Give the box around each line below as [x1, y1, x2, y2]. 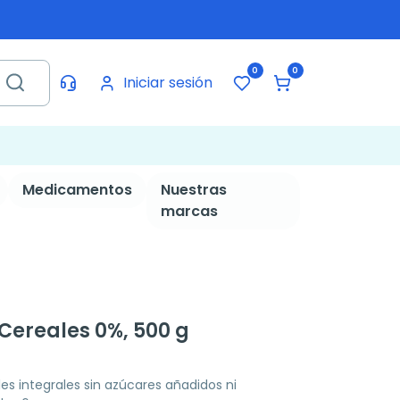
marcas [160, 201, 218, 221]
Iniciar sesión [122, 71, 212, 93]
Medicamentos [21, 179, 132, 200]
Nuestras [160, 179, 227, 200]
